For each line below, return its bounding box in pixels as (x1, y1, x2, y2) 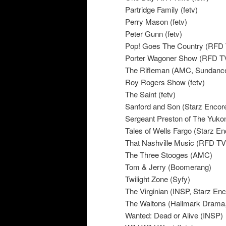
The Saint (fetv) (125, 88, 176, 99)
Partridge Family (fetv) (125, 4, 198, 15)
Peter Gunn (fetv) (125, 28, 182, 39)
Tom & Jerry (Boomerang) (125, 161, 211, 172)
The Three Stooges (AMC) (125, 149, 212, 160)
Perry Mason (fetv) (125, 16, 187, 27)
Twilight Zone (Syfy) (125, 173, 190, 184)
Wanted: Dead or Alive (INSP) (125, 209, 223, 220)
